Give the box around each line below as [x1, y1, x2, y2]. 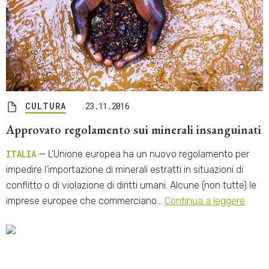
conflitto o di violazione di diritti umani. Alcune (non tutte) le [6, 179, 256, 191]
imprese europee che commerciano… [6, 195, 165, 207]
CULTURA [25, 100, 66, 112]
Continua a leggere [165, 195, 245, 207]
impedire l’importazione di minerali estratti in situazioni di [6, 163, 243, 175]
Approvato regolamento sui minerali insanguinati [6, 121, 261, 138]
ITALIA [6, 148, 36, 160]
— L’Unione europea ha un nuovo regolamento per [36, 148, 249, 160]
